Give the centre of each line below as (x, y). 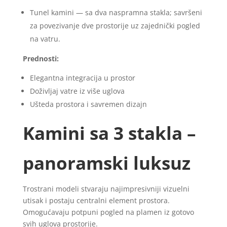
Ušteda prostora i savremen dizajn (88, 104)
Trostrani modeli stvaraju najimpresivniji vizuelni (106, 188)
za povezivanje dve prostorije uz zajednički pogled (115, 25)
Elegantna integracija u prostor (82, 78)
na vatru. (45, 39)
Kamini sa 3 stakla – (109, 133)
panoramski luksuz (106, 163)
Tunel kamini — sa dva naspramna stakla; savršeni (116, 12)
